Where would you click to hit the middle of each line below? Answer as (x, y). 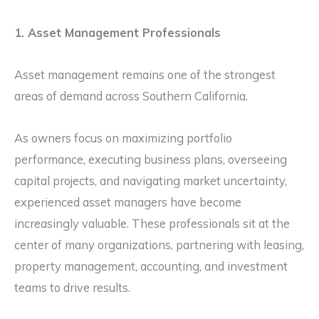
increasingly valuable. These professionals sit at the (152, 223)
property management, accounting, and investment (151, 266)
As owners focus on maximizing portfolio (123, 138)
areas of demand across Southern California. (131, 96)
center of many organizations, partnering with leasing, (159, 245)
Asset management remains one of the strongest (145, 74)
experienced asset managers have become (128, 202)
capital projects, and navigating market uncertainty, (151, 181)
